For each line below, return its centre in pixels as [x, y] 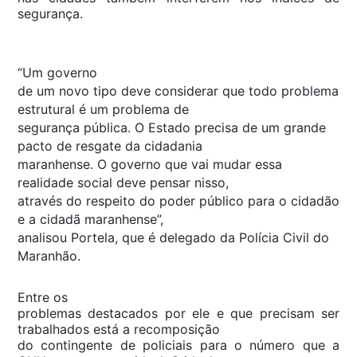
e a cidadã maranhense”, [90, 220]
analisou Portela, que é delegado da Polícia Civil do [173, 238]
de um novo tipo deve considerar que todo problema [178, 91]
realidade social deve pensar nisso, [123, 183]
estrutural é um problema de [103, 110]
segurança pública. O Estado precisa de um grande [172, 128]
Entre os [43, 298]
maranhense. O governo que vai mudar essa [150, 165]
